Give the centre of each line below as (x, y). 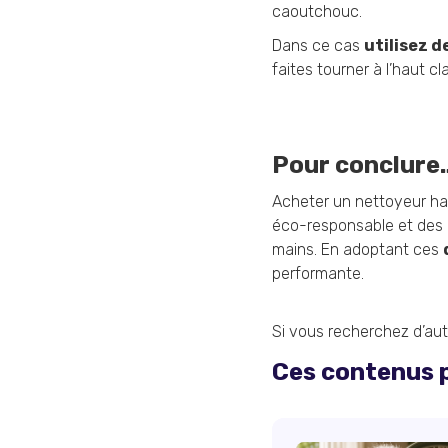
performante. (318, 273)
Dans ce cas (318, 45)
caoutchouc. (317, 11)
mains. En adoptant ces (357, 249)
